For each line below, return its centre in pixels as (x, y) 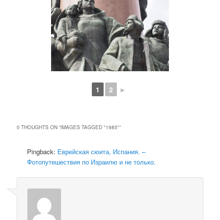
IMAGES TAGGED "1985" (90, 127)
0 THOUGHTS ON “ (39, 127)
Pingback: (42, 152)
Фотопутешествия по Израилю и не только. (92, 162)
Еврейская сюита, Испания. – (102, 152)
